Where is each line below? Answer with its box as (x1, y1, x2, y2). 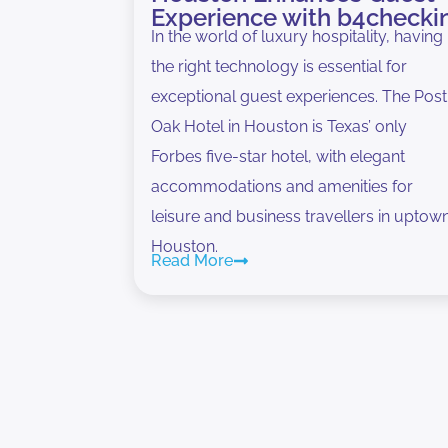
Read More (151, 250, 234, 270)
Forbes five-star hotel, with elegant (151, 146, 406, 166)
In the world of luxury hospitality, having (151, 26, 444, 46)
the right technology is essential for (151, 56, 408, 76)
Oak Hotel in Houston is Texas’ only (151, 116, 408, 136)
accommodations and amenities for (151, 176, 414, 196)
